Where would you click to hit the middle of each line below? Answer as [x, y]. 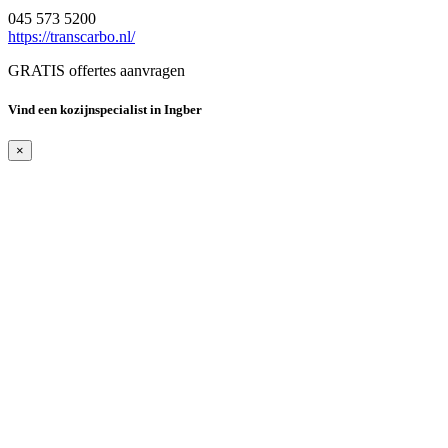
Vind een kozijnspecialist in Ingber [105, 110]
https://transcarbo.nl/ [71, 37]
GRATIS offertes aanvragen [96, 71]
